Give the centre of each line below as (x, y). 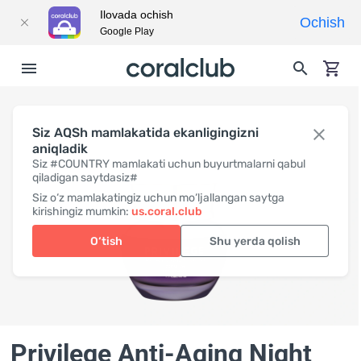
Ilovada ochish (137, 15)
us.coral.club (167, 212)
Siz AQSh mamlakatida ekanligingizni (145, 133)
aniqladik (60, 149)
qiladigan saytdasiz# (85, 178)
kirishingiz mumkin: (82, 212)
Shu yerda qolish (255, 241)
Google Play (127, 31)
